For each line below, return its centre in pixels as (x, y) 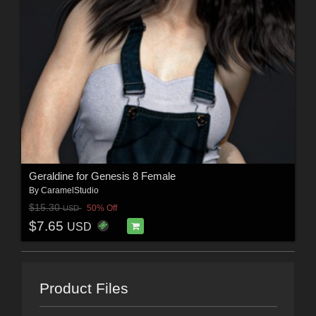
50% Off (102, 208)
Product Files (84, 288)
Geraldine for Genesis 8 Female (102, 176)
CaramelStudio (69, 191)
